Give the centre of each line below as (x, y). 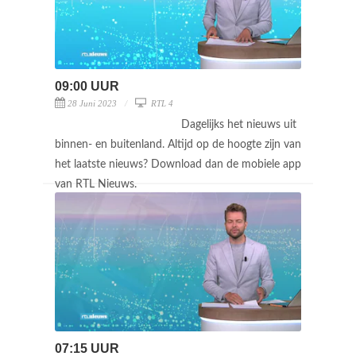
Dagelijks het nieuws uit (239, 124)
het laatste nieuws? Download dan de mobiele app (178, 164)
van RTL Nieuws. (97, 184)
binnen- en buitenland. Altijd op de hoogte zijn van (178, 144)
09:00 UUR (87, 86)
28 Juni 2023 (92, 103)
